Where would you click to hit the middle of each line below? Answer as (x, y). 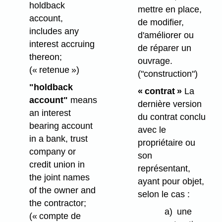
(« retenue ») (54, 70)
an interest (50, 113)
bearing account (61, 126)
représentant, (164, 168)
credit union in (57, 165)
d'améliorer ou (166, 35)
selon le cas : (164, 194)
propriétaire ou (166, 142)
